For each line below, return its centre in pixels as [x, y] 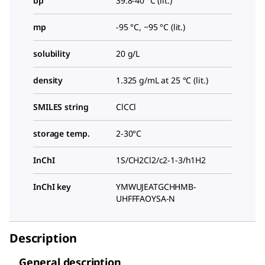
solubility [52, 54]
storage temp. [62, 134]
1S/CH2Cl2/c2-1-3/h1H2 [161, 160]
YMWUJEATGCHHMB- [156, 187]
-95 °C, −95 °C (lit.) [151, 27]
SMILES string [61, 107]
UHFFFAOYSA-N [146, 199]
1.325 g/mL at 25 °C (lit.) [162, 80]
